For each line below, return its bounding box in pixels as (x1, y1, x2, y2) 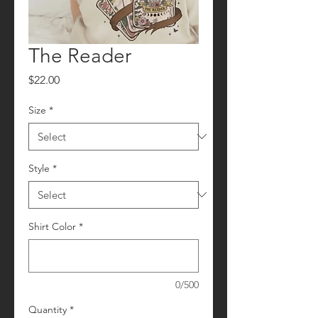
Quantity (28, 302, 67, 316)
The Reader (28, 43, 131, 67)
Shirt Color (28, 219, 76, 233)
